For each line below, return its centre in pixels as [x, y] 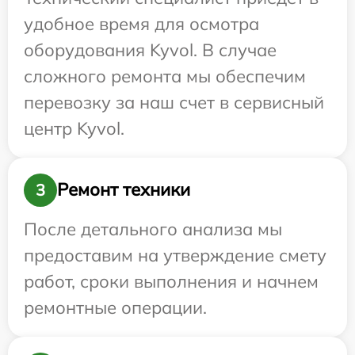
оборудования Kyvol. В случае [150, 50]
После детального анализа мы [153, 229]
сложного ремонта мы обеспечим [165, 76]
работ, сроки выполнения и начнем [171, 281]
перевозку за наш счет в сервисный [174, 102]
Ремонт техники [124, 190]
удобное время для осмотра [141, 23]
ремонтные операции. [115, 307]
